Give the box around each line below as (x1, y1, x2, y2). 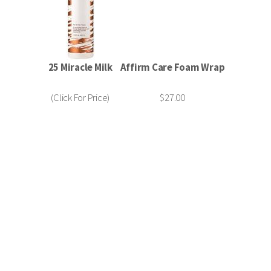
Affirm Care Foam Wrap (120, 60, 225, 74)
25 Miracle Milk (48, 60, 113, 74)
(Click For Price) (51, 91, 109, 104)
